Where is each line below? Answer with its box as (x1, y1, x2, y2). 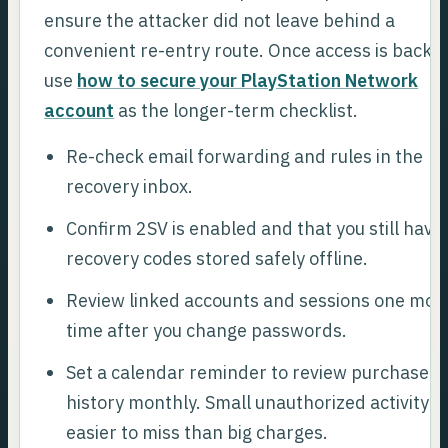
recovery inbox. (65, 174, 193, 198)
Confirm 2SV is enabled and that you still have (65, 216, 443, 240)
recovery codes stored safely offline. (65, 246, 368, 270)
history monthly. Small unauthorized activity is (65, 390, 446, 414)
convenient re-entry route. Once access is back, (44, 38, 438, 62)
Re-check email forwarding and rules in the (65, 144, 423, 168)
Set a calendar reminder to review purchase (65, 360, 429, 384)
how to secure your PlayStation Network (77, 68, 419, 92)
